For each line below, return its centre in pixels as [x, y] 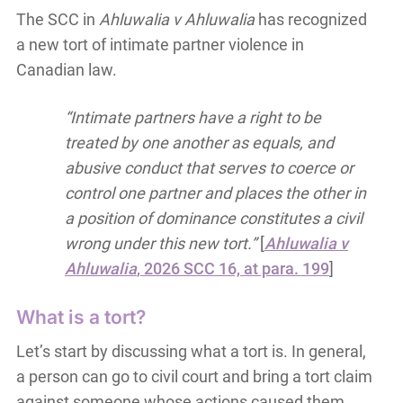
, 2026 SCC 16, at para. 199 [233, 269]
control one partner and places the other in [215, 193]
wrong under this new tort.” [160, 244]
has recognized [310, 20]
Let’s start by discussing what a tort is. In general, [191, 352]
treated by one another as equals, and [199, 143]
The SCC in [57, 20]
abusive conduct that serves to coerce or [209, 168]
